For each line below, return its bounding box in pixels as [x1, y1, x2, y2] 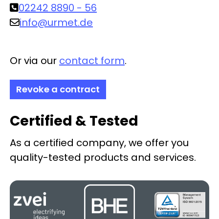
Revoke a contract [16, 83, 100, 96]
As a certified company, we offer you [10, 136, 189, 150]
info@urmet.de [20, 16, 93, 30]
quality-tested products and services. [10, 151, 196, 165]
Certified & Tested [10, 111, 138, 131]
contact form [59, 54, 125, 68]
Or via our [10, 54, 59, 68]
